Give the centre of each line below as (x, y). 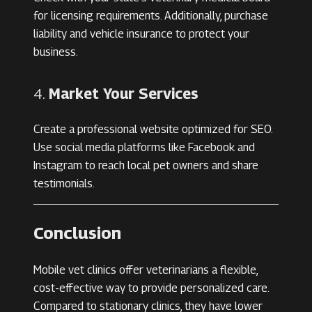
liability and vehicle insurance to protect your (141, 34)
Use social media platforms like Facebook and (144, 148)
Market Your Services (124, 94)
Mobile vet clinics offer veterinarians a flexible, (146, 270)
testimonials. (64, 184)
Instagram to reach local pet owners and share (146, 166)
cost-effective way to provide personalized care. (151, 288)
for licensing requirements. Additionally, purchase (151, 16)
